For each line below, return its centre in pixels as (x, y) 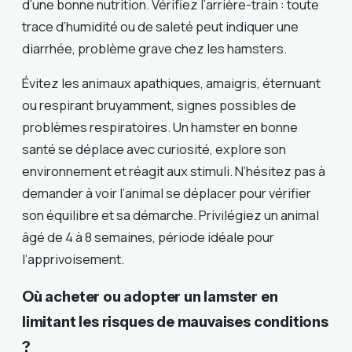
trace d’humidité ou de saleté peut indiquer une (160, 26)
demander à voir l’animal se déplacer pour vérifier (167, 193)
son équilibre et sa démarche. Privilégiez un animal (170, 215)
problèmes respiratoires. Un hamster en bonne (160, 127)
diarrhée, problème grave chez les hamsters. (154, 48)
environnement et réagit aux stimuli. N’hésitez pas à (174, 171)
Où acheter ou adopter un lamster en (150, 297)
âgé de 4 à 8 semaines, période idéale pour (148, 237)
